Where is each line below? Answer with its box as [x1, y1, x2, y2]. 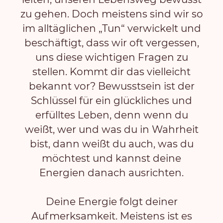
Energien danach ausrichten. [39, 166, 184, 179]
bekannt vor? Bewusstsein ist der [28, 80, 195, 92]
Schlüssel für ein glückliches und [31, 94, 192, 107]
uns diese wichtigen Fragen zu [35, 51, 188, 63]
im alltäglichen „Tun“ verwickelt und [22, 22, 201, 34]
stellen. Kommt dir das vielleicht [32, 65, 191, 78]
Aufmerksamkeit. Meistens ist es [31, 210, 192, 222]
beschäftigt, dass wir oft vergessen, [24, 36, 199, 49]
